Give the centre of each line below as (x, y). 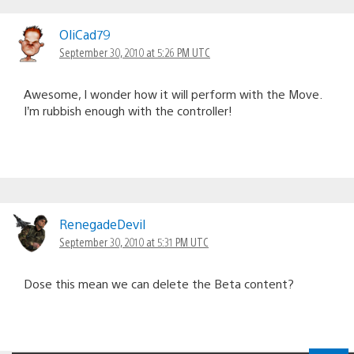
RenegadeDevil (102, 224)
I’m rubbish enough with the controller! (128, 110)
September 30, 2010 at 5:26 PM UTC (135, 52)
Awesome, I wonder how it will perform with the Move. (173, 93)
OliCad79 (85, 34)
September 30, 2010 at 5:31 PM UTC (134, 241)
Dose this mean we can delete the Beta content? (159, 283)
